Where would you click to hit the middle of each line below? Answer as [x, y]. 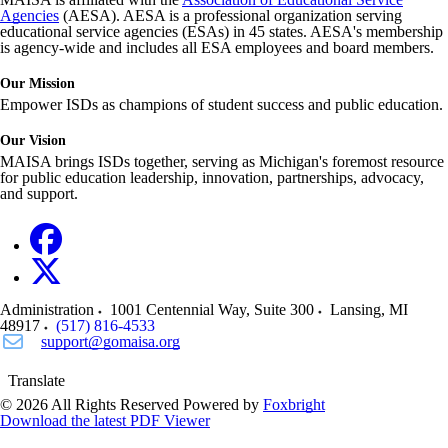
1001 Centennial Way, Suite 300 [212, 309]
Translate [36, 380]
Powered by [223, 404]
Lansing [355, 309]
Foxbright [294, 404]
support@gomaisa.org [110, 341]
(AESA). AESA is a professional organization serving [230, 15]
